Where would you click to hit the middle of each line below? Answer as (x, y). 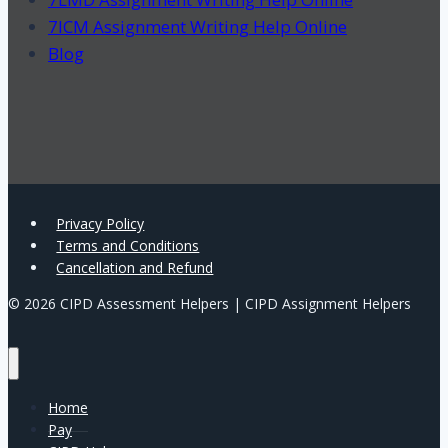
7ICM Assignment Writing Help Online (197, 26)
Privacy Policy (100, 223)
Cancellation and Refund (135, 267)
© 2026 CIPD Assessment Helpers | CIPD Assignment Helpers (209, 303)
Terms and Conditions (128, 245)
